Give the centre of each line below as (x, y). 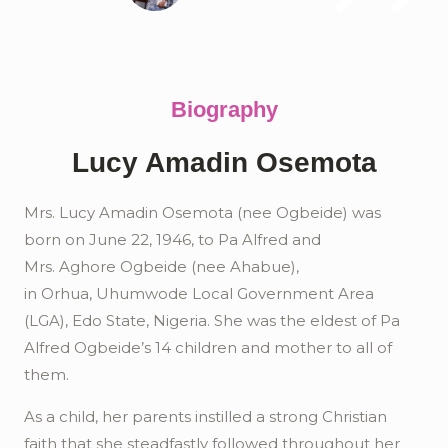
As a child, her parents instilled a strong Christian (205, 416)
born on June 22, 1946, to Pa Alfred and (172, 239)
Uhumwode (142, 293)
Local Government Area (283, 293)
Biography (224, 109)
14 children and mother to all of (273, 347)
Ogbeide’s (112, 347)
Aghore (87, 266)
